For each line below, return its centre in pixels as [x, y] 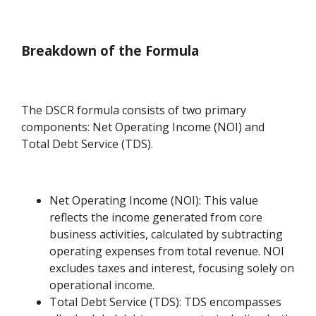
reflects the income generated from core [156, 218]
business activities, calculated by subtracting [166, 235]
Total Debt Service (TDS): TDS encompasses [166, 302]
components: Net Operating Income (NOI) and [143, 127]
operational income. [102, 285]
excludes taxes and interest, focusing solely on [172, 268]
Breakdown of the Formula [110, 50]
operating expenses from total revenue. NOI [167, 251]
